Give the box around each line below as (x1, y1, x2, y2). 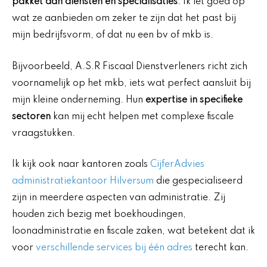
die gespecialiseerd (154, 176, 243, 187)
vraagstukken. (12, 128, 75, 138)
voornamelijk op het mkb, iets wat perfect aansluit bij (12, 78, 251, 88)
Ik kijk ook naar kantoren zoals (12, 160, 150, 170)
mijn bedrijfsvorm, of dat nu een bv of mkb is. (12, 30, 213, 41)
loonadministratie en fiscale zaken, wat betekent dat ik (12, 226, 255, 237)
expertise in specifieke (145, 95, 243, 105)
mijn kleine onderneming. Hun (12, 95, 145, 105)
